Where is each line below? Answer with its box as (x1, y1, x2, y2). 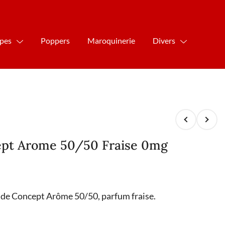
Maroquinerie (87, 35, 136, 45)
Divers (153, 35, 176, 45)
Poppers (41, 35, 70, 45)
